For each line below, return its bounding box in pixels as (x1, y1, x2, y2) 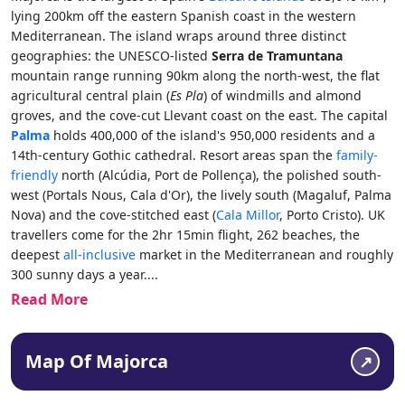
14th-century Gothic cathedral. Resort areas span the (11, 146, 333, 164)
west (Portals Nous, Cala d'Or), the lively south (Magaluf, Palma (11, 185, 391, 203)
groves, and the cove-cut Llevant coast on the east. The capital (11, 106, 388, 124)
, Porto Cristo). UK (279, 205, 385, 223)
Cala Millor (216, 205, 279, 223)
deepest (11, 245, 63, 263)
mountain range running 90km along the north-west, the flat (11, 66, 380, 84)
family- (333, 146, 378, 164)
